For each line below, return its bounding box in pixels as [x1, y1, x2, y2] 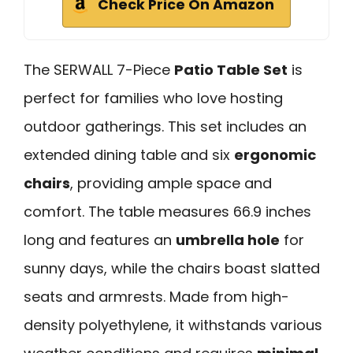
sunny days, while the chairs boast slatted [24, 258, 320, 279]
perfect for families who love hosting [24, 88, 283, 109]
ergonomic [234, 145, 316, 165]
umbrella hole [176, 230, 280, 251]
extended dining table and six [24, 145, 234, 165]
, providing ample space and [70, 173, 272, 194]
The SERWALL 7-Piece [24, 60, 174, 80]
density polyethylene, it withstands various [24, 315, 322, 336]
